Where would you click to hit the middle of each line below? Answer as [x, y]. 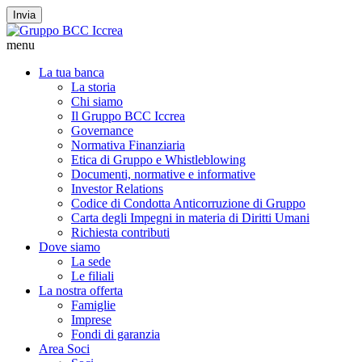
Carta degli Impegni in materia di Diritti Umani [190, 218]
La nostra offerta [81, 290]
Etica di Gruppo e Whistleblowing [158, 160]
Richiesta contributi [120, 232]
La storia [93, 87]
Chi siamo [97, 101]
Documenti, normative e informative [163, 174]
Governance [102, 130]
